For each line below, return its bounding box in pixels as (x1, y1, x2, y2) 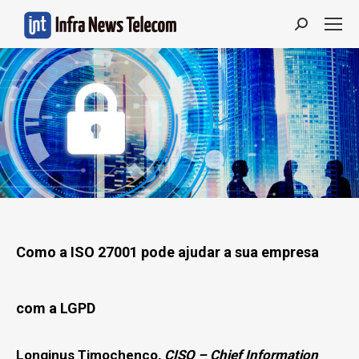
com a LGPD (16, 300, 95, 317)
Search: (294, 19, 339, 35)
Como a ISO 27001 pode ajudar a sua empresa (16, 244, 319, 260)
